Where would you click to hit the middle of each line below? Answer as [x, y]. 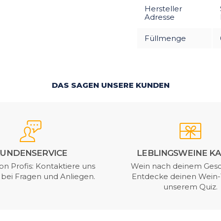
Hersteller [163, 8]
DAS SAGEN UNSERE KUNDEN [110, 85]
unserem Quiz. [190, 186]
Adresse [159, 17]
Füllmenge [165, 38]
